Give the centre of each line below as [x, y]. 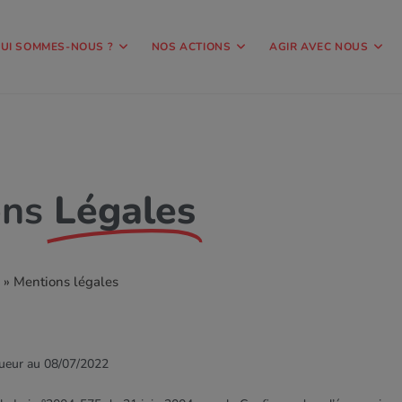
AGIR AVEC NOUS [319, 47]
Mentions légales [66, 282]
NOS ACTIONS [191, 47]
